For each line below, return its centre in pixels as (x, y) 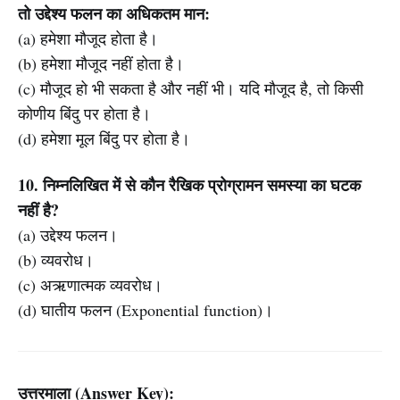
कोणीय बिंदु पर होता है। (84, 113)
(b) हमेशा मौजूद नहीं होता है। (101, 63)
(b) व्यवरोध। (56, 260)
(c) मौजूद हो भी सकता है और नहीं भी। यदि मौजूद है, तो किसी (191, 88)
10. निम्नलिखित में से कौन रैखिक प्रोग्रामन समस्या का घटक (189, 185)
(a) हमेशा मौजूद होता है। (88, 38)
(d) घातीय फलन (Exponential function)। (146, 310)
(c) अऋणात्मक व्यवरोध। (90, 285)
